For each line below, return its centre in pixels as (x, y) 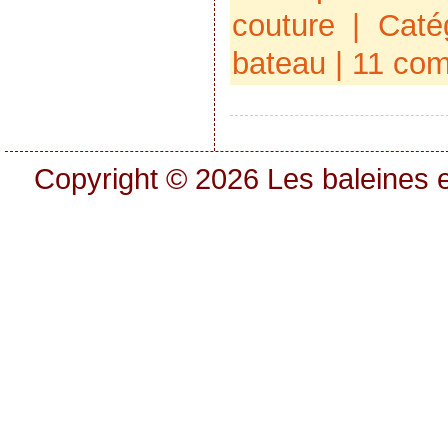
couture (283, 26)
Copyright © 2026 (151, 178)
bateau (278, 64)
